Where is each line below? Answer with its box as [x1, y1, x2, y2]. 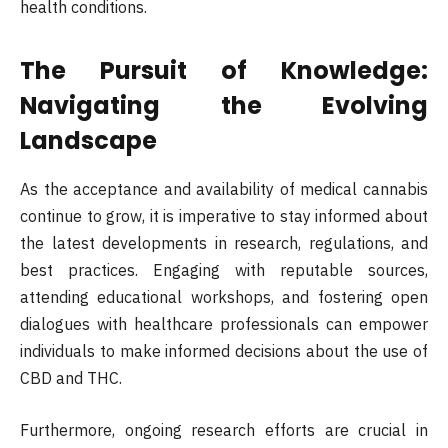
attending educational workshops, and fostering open [20, 287, 428, 308]
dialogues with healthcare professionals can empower [20, 314, 428, 335]
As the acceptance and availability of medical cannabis [20, 179, 428, 200]
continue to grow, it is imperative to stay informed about [20, 206, 428, 227]
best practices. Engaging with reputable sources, [20, 260, 428, 281]
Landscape [20, 124, 157, 158]
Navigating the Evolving [20, 89, 428, 123]
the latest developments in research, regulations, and [20, 233, 428, 254]
